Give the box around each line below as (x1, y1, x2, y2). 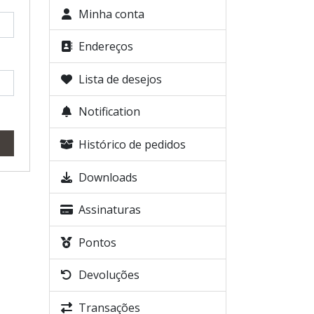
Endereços (76, 39, 134, 55)
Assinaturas (76, 202, 142, 218)
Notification (76, 104, 141, 120)
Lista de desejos (76, 71, 163, 87)
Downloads (76, 169, 138, 185)
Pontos (76, 234, 117, 250)
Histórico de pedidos (76, 137, 186, 153)
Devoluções (76, 267, 140, 283)
